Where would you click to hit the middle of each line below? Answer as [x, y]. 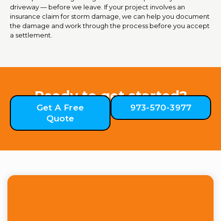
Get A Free [60, 107]
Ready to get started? [110, 96]
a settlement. [31, 35]
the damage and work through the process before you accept [110, 25]
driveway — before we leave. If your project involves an [97, 7]
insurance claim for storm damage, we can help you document [110, 16]
